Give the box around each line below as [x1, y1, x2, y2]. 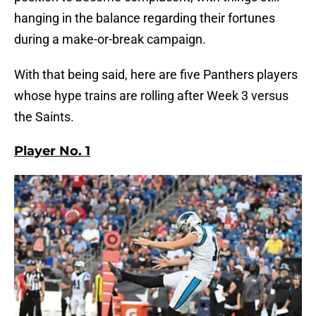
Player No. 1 [14, 143, 90, 159]
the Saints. [14, 109, 74, 125]
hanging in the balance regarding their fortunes [14, 11, 275, 26]
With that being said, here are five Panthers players [14, 67, 298, 83]
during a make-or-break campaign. [14, 32, 206, 47]
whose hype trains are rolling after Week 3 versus [14, 88, 288, 104]
